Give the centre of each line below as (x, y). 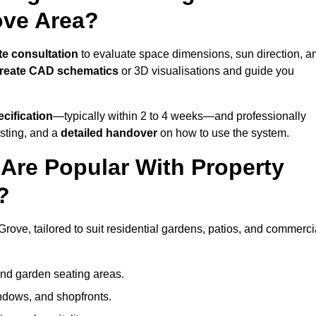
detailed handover (109, 133)
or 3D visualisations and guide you (206, 71)
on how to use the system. (223, 133)
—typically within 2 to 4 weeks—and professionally (180, 116)
